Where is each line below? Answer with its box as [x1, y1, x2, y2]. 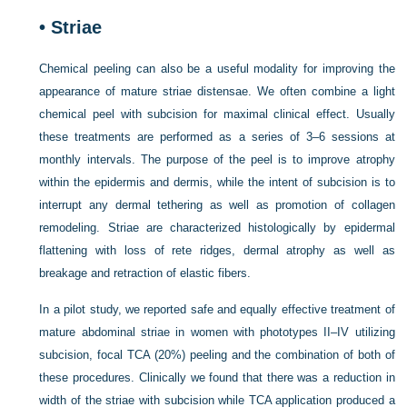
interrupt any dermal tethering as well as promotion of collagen [39, 197, 395, 212]
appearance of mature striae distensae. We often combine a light [39, 84, 395, 98]
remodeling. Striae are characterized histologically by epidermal [39, 220, 395, 234]
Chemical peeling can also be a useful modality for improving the [39, 61, 395, 75]
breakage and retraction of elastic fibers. [39, 265, 252, 280]
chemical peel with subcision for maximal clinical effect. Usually [39, 106, 395, 121]
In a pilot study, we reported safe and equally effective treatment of [39, 302, 395, 316]
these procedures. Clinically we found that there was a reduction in [39, 370, 395, 384]
